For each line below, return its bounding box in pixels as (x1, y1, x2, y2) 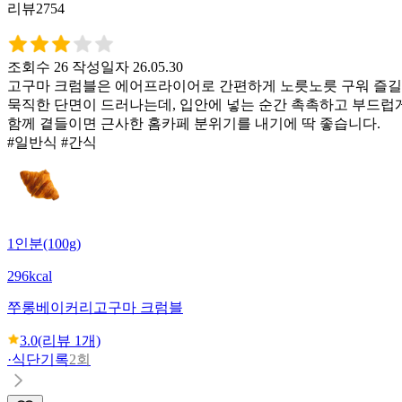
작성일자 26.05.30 (72, 58, 183, 74)
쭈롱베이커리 (7, 299, 93, 315)
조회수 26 (7, 58, 68, 74)
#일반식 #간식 (7, 134, 97, 150)
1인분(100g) (7, 235, 81, 251)
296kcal (7, 267, 52, 284)
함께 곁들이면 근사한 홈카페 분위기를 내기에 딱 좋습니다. (7, 115, 380, 131)
